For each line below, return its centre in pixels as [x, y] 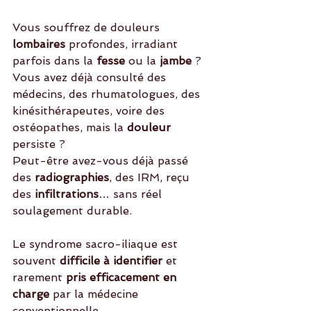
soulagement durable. [72, 211]
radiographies [72, 177]
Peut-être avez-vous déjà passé [102, 161]
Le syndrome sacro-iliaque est [97, 244]
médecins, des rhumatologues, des [108, 94]
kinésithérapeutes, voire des [90, 111]
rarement [37, 277]
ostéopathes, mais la [68, 127]
